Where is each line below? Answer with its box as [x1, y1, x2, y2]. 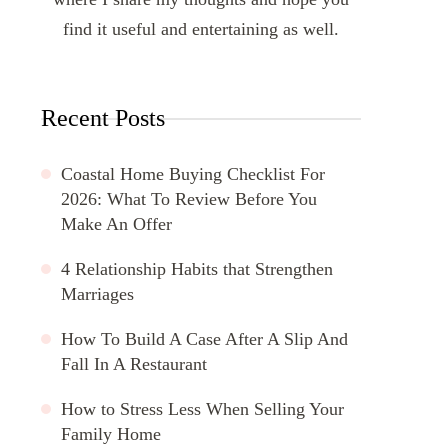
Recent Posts [41, 104, 165, 131]
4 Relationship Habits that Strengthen [61, 258, 333, 279]
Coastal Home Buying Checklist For [61, 163, 325, 184]
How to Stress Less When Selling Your [61, 398, 344, 419]
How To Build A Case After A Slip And [61, 328, 348, 349]
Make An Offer [61, 213, 172, 234]
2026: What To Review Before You [61, 188, 317, 209]
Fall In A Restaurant [61, 353, 207, 374]
